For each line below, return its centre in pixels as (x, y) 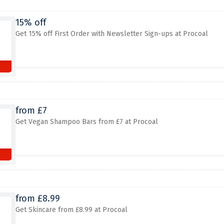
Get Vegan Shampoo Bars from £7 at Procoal (86, 122)
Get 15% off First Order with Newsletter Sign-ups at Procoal (111, 34)
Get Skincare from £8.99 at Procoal (71, 210)
